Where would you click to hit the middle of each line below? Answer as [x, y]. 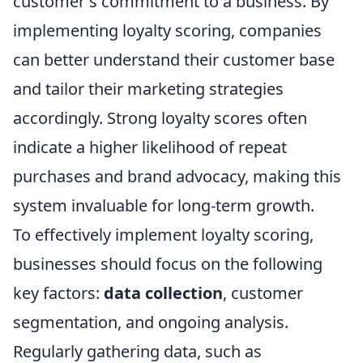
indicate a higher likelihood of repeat [150, 147]
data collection [163, 293]
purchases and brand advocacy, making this [177, 176]
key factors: [58, 293]
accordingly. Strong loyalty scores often [160, 118]
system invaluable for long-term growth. [164, 205]
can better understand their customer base [174, 60]
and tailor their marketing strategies [148, 89]
